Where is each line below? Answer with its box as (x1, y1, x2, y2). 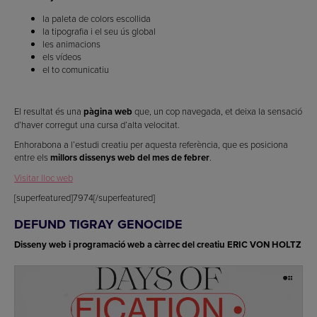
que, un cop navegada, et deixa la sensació (132, 104, 302, 117)
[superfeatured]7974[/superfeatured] (14, 190, 155, 204)
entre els (14, 150, 50, 163)
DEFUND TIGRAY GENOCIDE (14, 214, 183, 234)
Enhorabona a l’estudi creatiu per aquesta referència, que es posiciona (14, 137, 288, 151)
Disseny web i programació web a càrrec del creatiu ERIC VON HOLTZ (14, 237, 301, 251)
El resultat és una (14, 104, 83, 117)
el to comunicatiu (42, 62, 109, 76)
